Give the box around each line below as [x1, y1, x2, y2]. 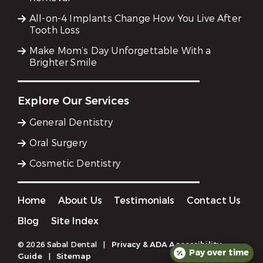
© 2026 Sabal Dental [18, 240, 97, 250]
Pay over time [189, 247, 249, 258]
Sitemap [56, 251, 91, 262]
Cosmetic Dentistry [29, 157, 120, 170]
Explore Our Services [18, 94, 129, 109]
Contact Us [186, 194, 241, 207]
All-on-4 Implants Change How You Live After [29, 12, 241, 25]
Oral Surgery [29, 137, 87, 150]
